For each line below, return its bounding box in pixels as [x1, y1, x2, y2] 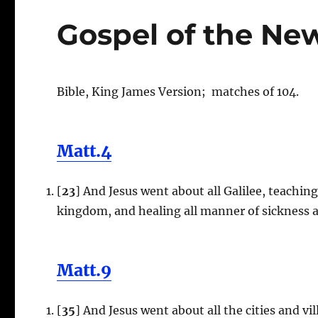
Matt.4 [57, 140, 112, 161]
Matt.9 [57, 259, 112, 280]
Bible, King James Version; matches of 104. [57, 84, 300, 99]
